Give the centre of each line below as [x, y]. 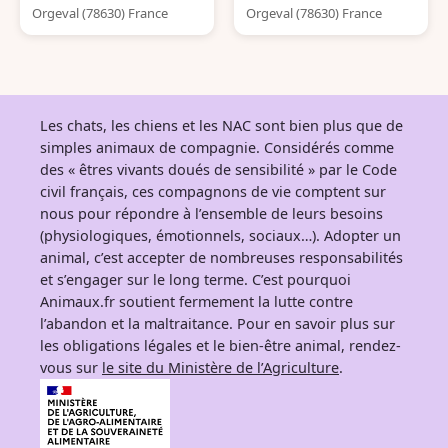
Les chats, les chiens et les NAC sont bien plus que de [221, 125]
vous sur [71, 367]
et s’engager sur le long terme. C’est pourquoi [195, 279]
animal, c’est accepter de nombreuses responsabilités [221, 257]
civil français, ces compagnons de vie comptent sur [213, 191]
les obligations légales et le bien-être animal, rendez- [220, 345]
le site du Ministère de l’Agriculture [220, 367]
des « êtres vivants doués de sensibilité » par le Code [218, 169]
